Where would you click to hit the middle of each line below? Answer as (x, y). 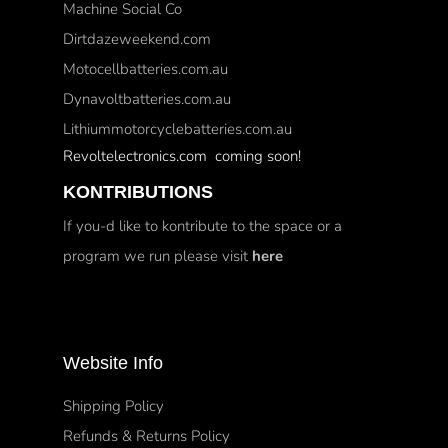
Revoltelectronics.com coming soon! (181, 155)
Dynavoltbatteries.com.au (146, 98)
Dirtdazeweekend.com (136, 38)
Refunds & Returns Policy (146, 435)
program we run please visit (157, 255)
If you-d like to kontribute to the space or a (202, 225)
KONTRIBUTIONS (137, 191)
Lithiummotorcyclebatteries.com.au (177, 128)
